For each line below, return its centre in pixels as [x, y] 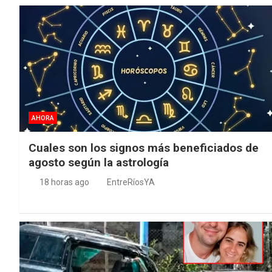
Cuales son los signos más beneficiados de [144, 148]
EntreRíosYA [131, 182]
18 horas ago [64, 182]
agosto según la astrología [99, 163]
